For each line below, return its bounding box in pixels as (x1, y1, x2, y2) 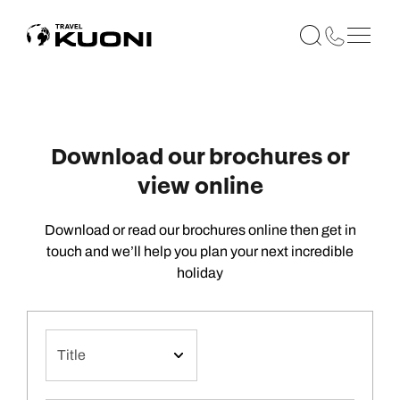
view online (137, 171, 263, 202)
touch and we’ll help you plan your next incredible (46, 244, 354, 259)
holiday (177, 265, 223, 280)
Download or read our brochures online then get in (44, 222, 356, 237)
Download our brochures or (50, 142, 350, 172)
